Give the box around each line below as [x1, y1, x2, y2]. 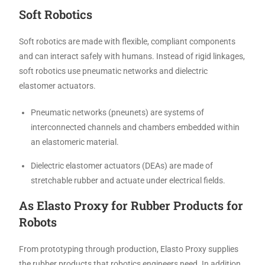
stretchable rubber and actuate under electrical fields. [31, 175, 230, 185]
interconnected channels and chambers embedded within [31, 122, 240, 132]
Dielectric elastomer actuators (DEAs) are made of [31, 160, 214, 170]
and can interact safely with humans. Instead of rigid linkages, [19, 51, 245, 61]
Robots [19, 214, 57, 230]
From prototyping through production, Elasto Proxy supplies [19, 244, 239, 254]
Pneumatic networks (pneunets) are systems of [31, 107, 205, 117]
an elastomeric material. [31, 137, 119, 147]
